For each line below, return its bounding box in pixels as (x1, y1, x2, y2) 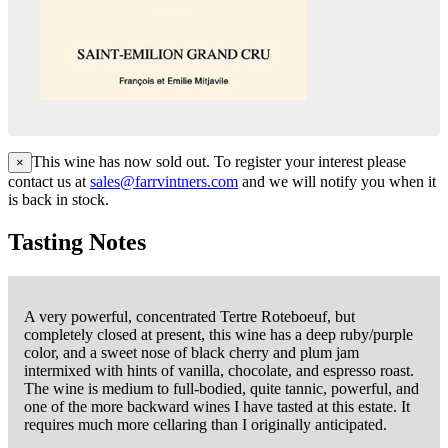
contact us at (8, 173, 90, 191)
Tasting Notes (8, 229, 146, 256)
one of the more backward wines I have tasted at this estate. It (24, 398, 410, 416)
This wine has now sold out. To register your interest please (32, 153, 406, 171)
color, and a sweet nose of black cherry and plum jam (24, 344, 359, 362)
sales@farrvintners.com (90, 173, 238, 191)
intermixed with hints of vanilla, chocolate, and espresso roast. (24, 362, 414, 380)
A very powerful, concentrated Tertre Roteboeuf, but (24, 308, 355, 326)
